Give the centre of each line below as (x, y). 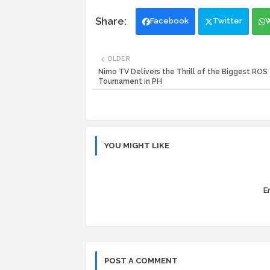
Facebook (169, 21)
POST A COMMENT (141, 261)
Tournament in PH (130, 82)
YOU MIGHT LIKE (137, 146)
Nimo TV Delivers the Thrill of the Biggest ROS (183, 72)
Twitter (228, 21)
